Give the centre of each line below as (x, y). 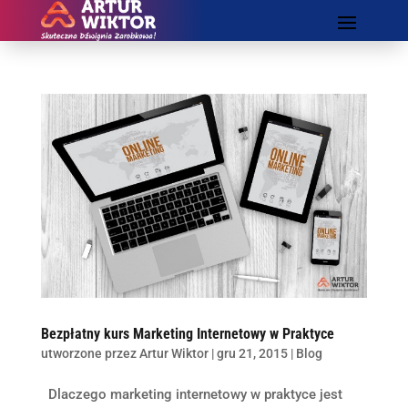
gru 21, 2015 (252, 353)
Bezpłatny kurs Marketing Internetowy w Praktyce (187, 333)
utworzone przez (90, 353)
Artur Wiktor (173, 353)
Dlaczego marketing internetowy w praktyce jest (191, 394)
